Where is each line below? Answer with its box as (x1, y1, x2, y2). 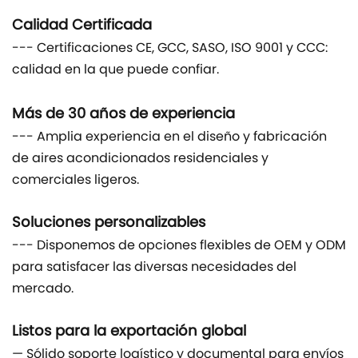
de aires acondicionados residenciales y (12, 149, 268, 170)
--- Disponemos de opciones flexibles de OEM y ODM (12, 236, 346, 257)
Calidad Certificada (12, 14, 152, 38)
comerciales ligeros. (12, 170, 139, 192)
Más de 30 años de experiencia (12, 103, 235, 127)
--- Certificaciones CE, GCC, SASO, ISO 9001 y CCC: (12, 38, 328, 60)
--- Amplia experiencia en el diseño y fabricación (12, 127, 327, 149)
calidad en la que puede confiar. (12, 60, 219, 82)
